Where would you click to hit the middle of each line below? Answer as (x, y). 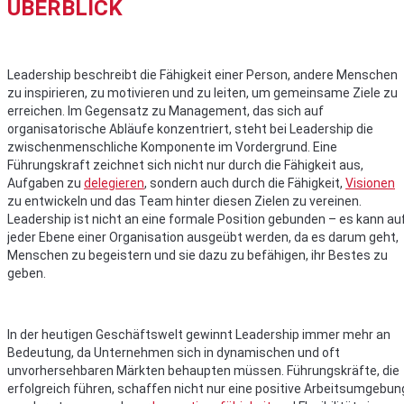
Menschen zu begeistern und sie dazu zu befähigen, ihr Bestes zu (197, 256)
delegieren (114, 184)
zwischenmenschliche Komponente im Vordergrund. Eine (172, 147)
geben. (27, 274)
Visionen (370, 184)
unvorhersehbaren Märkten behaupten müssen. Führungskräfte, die (203, 371)
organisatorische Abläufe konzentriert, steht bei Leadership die (190, 129)
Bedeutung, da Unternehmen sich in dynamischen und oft (174, 353)
